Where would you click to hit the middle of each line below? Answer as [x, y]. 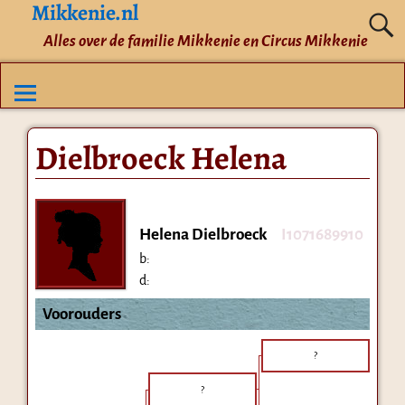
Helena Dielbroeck [203, 234]
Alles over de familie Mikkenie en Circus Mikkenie [205, 41]
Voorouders [81, 314]
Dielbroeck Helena [160, 157]
